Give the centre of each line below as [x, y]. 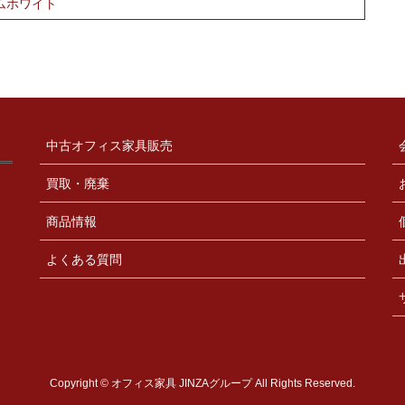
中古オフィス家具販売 [109, 146]
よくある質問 [84, 260]
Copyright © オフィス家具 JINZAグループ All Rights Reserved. [202, 384]
